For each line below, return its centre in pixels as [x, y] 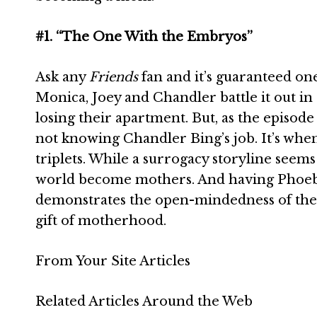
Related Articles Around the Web [144, 301]
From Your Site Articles [113, 261]
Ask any [62, 77]
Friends [114, 77]
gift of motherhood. [101, 221]
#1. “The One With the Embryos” [144, 37]
